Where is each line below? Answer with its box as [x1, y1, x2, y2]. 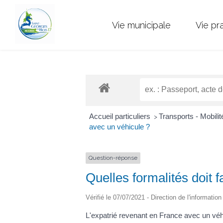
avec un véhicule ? [89, 122, 150, 131]
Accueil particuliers [89, 112, 152, 121]
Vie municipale [112, 19, 171, 30]
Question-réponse [89, 154, 137, 162]
